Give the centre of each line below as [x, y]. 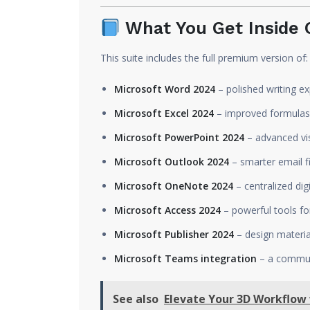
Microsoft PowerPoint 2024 [179, 137]
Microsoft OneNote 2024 [174, 186]
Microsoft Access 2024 [167, 210]
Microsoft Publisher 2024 [174, 234]
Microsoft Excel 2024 [164, 113]
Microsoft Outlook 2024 [172, 162]
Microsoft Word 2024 [165, 89]
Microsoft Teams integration [185, 258]
